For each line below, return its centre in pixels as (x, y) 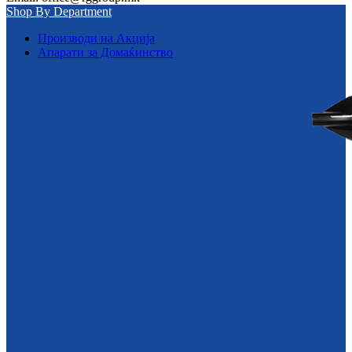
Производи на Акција (96, 38)
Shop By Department (59, 11)
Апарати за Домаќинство (105, 52)
